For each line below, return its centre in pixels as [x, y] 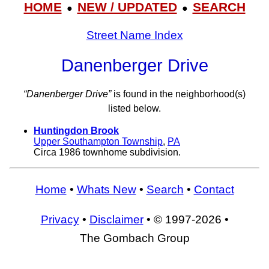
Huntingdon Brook [76, 131]
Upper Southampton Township [98, 142]
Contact [214, 189]
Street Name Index [134, 35]
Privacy [60, 219]
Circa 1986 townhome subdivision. [107, 153]
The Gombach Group [134, 238]
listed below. [134, 109]
